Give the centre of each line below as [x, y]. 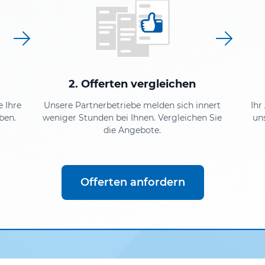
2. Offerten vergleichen [132, 84]
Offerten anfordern [132, 182]
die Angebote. [132, 130]
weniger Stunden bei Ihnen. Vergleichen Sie [132, 117]
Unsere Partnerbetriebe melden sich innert [132, 105]
